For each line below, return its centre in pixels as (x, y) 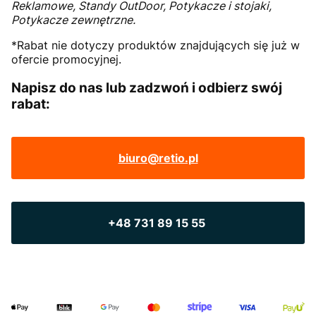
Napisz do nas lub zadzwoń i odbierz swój (147, 88)
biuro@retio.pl (158, 158)
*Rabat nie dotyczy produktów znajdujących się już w (156, 45)
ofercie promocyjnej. (66, 60)
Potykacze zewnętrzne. (73, 20)
